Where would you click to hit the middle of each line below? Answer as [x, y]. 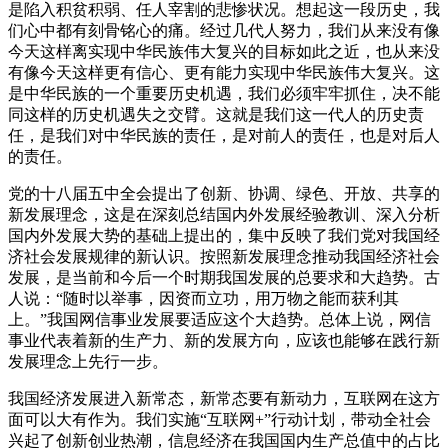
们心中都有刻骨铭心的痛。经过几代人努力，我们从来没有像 [224, 30]
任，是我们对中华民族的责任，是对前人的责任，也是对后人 [224, 135]
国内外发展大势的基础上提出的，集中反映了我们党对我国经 [224, 235]
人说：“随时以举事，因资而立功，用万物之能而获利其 [203, 298]
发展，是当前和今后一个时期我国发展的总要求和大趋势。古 [224, 277]
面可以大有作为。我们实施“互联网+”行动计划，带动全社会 [219, 419]
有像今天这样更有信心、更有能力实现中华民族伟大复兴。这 [224, 72]
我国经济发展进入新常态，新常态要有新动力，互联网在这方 [224, 398]
